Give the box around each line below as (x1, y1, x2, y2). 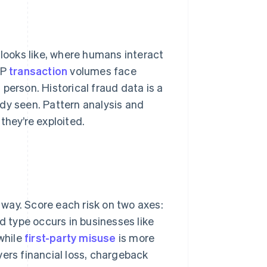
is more (116, 231, 155, 245)
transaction (9, 64, 68, 78)
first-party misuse (24, 231, 116, 245)
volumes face (67, 64, 136, 78)
